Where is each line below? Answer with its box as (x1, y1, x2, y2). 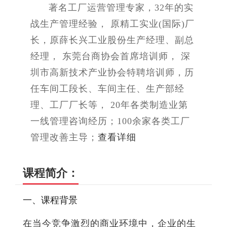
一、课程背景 (23, 195, 78, 205)
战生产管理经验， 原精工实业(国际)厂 (30, 18, 195, 29)
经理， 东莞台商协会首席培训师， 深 (30, 51, 191, 61)
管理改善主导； (30, 132, 98, 142)
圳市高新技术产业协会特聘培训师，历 (30, 67, 194, 78)
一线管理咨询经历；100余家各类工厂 (30, 116, 190, 126)
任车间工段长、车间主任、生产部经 (30, 83, 184, 94)
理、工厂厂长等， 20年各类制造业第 (30, 99, 188, 110)
